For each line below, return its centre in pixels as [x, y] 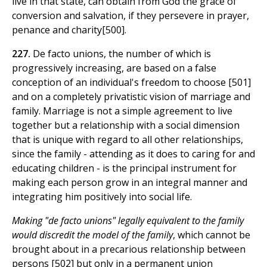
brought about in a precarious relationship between [129, 249]
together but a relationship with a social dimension [126, 125]
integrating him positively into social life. [102, 197]
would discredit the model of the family [92, 235]
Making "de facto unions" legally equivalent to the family [128, 221]
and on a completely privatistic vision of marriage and [131, 97]
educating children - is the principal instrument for [124, 168]
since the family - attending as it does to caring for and [133, 154]
